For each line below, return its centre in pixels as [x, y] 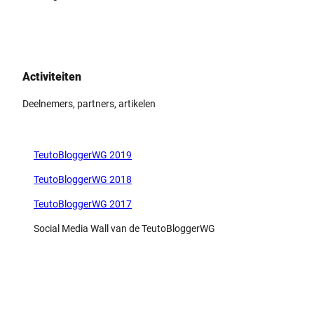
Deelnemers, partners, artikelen [89, 104]
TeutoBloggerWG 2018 [83, 180]
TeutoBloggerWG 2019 [83, 155]
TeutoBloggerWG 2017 [83, 204]
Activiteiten [52, 77]
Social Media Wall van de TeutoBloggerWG [124, 229]
